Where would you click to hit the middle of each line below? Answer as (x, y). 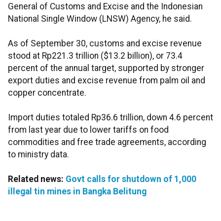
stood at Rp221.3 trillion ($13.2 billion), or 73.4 (95, 56)
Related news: (37, 179)
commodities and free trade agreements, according (107, 142)
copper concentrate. (47, 93)
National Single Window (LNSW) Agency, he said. (100, 19)
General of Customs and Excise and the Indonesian (105, 7)
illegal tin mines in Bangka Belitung (77, 192)
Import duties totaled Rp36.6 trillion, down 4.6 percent (110, 118)
